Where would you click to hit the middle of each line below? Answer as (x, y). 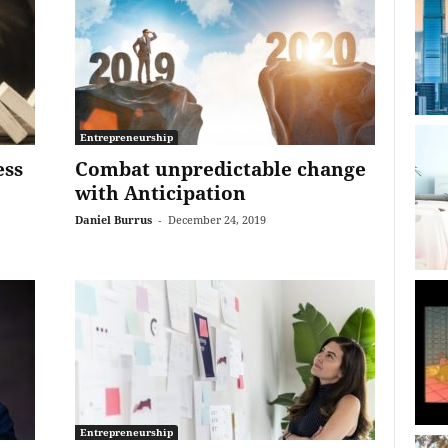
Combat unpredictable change (220, 169)
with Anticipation (160, 193)
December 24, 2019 (216, 219)
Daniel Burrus (113, 219)
